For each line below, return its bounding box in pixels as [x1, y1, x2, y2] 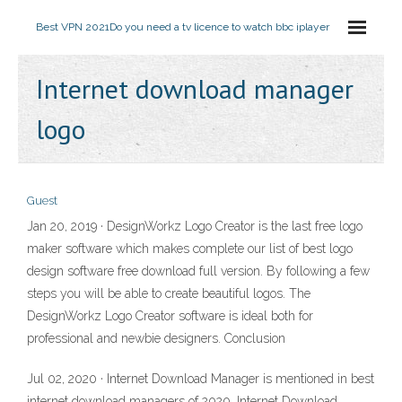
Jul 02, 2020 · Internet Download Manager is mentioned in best [27, 371, 374, 386]
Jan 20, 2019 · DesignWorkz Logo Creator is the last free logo [27, 219, 363, 233]
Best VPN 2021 [36, 21, 109, 33]
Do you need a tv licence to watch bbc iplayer [109, 21, 329, 33]
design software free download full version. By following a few [27, 264, 370, 278]
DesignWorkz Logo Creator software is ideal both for [27, 309, 313, 323]
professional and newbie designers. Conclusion [27, 331, 285, 345]
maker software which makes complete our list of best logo [27, 241, 353, 256]
